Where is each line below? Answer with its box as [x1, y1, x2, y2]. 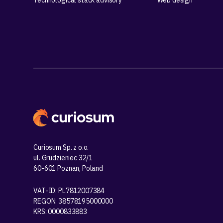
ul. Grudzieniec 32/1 [33, 153, 93, 163]
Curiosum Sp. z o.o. [33, 143, 89, 152]
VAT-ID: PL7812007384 [33, 186, 105, 196]
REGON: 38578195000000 [33, 197, 113, 206]
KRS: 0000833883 [33, 207, 87, 217]
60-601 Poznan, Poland [33, 164, 104, 173]
